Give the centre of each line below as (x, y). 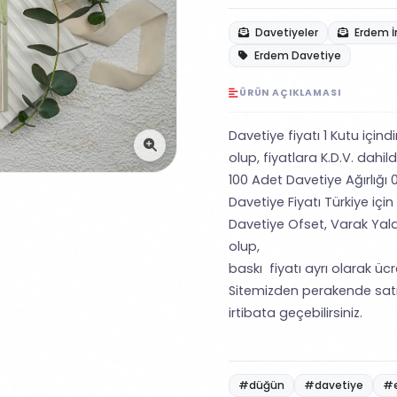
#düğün (261, 385)
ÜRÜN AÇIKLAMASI (290, 93)
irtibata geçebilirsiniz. (296, 313)
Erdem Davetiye (296, 55)
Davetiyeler (285, 32)
